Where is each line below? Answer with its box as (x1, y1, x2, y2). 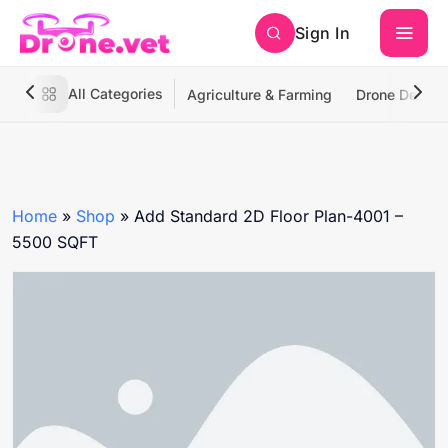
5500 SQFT (12, 232, 98, 252)
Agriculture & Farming (187, 86, 332, 103)
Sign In (294, 23, 350, 43)
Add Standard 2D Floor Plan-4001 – (134, 206, 403, 226)
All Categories (68, 85, 163, 102)
